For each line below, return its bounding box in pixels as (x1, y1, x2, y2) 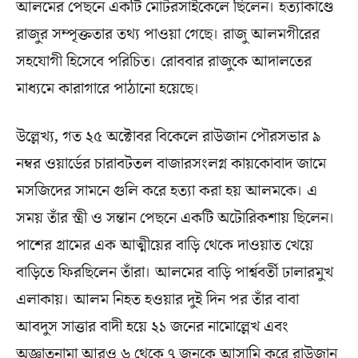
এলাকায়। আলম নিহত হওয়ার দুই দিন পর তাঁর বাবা (16, 288, 299, 311)
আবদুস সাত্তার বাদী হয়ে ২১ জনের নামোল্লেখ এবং (16, 315, 288, 338)
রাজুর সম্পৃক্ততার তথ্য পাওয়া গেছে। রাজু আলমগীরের (16, 22, 320, 46)
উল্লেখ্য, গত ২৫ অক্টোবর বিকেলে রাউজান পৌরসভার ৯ (16, 125, 321, 148)
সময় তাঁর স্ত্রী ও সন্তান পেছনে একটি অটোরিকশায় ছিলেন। (16, 206, 335, 229)
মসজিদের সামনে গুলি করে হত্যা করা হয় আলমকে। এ (16, 179, 317, 202)
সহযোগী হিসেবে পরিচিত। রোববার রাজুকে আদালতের (16, 50, 312, 73)
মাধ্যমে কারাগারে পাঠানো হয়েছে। (16, 77, 200, 100)
